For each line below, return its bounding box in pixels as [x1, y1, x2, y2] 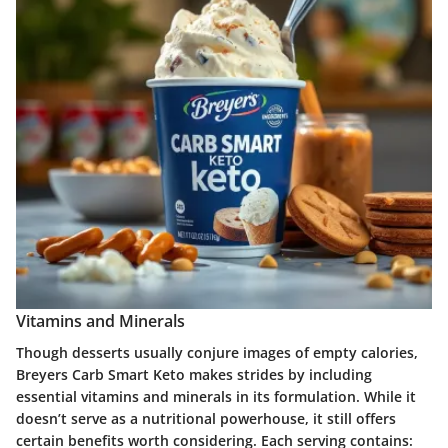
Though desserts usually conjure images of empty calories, [16, 343, 418, 363]
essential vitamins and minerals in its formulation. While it [16, 387, 416, 407]
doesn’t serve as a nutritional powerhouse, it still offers [16, 409, 396, 429]
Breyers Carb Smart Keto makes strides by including [16, 365, 372, 385]
